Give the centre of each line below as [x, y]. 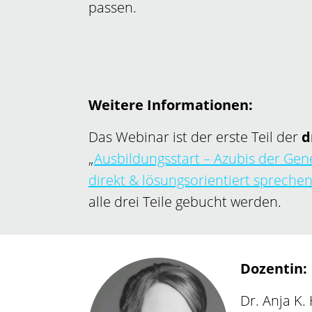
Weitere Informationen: [171, 105]
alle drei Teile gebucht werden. [185, 202]
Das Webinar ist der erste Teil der [195, 137]
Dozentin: [273, 268]
